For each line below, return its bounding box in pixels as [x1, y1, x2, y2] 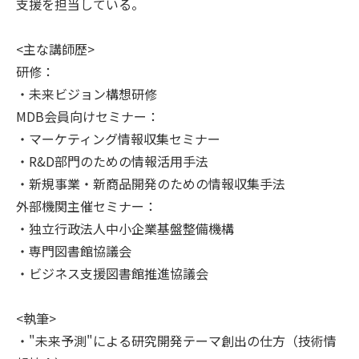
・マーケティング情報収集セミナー [16, 129, 220, 149]
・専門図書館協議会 [16, 241, 131, 261]
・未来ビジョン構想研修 [16, 84, 157, 104]
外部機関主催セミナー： [16, 196, 157, 216]
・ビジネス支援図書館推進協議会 [16, 264, 208, 284]
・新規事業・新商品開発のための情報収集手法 [16, 174, 285, 194]
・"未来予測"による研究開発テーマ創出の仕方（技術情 [16, 331, 337, 351]
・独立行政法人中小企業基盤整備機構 [16, 219, 234, 239]
